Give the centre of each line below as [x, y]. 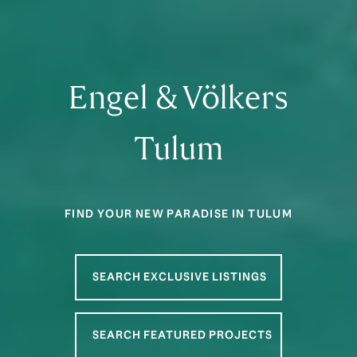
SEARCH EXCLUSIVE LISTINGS [180, 277]
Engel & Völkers [178, 98]
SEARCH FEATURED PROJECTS [182, 335]
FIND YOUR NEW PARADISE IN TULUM [178, 214]
